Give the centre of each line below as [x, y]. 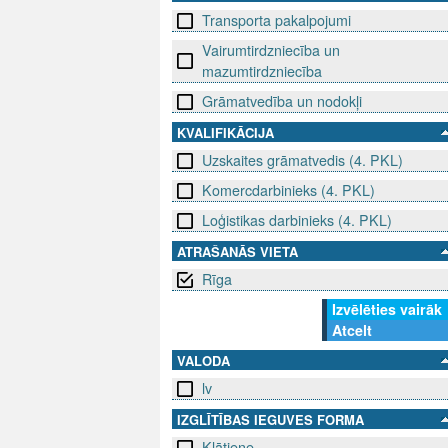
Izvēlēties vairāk [387, 309]
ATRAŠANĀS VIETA [237, 252]
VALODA [203, 361]
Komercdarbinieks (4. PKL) [288, 190]
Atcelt [352, 330]
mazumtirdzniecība [262, 71]
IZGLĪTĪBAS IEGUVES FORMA [270, 420]
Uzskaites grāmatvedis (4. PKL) [302, 160]
